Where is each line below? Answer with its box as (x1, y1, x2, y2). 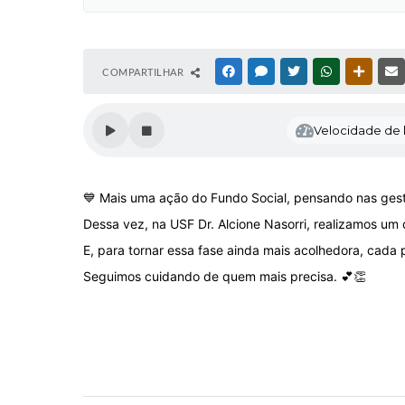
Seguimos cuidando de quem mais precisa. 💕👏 (83, 268, 366, 284)
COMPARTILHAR (102, 66, 186, 78)
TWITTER (303, 66, 345, 77)
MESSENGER (270, 66, 327, 77)
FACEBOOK (238, 66, 290, 77)
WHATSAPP (335, 66, 388, 77)
